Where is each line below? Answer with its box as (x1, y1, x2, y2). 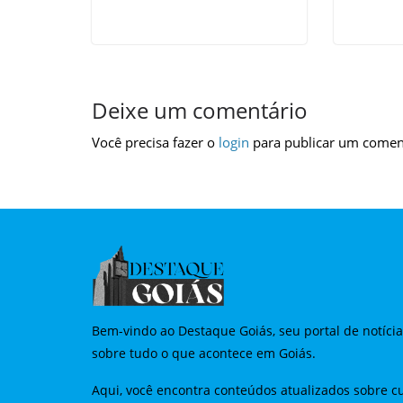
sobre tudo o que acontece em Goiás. (92, 344, 316, 362)
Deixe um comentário (92, 94, 308, 125)
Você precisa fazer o (92, 132, 219, 151)
